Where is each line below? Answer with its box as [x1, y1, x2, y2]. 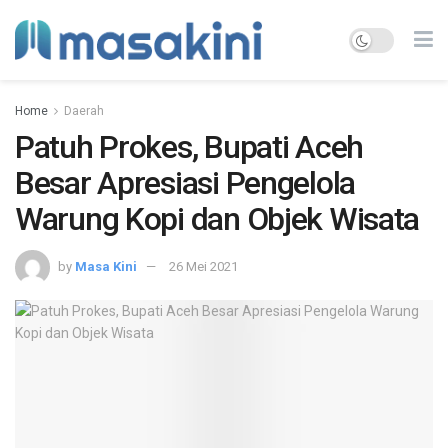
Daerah [64, 104, 104, 118]
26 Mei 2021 [169, 258, 238, 274]
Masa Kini [75, 258, 137, 274]
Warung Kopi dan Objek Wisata [15, 200, 420, 238]
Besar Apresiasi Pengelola [15, 164, 355, 202]
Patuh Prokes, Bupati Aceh [15, 128, 363, 166]
